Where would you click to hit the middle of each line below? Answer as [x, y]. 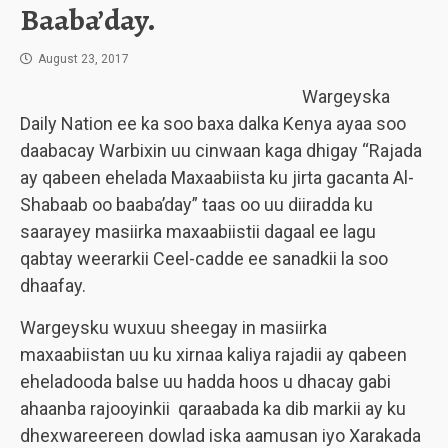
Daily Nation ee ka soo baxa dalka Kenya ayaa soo [213, 123]
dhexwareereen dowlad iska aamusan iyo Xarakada [220, 435]
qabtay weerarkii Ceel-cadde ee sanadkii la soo [204, 258]
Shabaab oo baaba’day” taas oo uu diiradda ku [196, 204]
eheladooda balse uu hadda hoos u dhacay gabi [205, 381]
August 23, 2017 [83, 59]
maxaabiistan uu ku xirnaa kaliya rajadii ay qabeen [213, 354]
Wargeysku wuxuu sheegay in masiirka [173, 327]
